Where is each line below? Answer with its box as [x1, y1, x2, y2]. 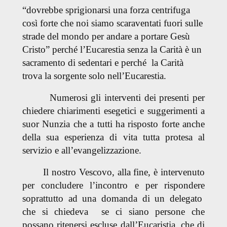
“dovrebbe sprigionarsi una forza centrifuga [22, 5, 190, 16]
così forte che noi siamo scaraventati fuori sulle [22, 18, 203, 29]
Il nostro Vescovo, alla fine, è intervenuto [22, 166, 205, 177]
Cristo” [22, 44, 50, 55]
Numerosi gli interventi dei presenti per [22, 92, 205, 103]
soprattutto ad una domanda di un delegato [22, 193, 205, 204]
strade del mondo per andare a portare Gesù [22, 31, 190, 42]
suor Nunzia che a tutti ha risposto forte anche [22, 118, 205, 129]
